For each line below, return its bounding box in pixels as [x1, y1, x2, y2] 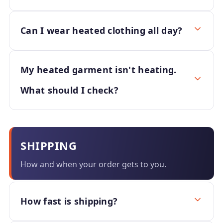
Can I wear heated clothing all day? [20, 24, 183, 36]
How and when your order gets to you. [20, 159, 166, 170]
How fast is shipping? [20, 195, 118, 207]
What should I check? [20, 84, 119, 96]
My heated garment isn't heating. [20, 64, 177, 76]
